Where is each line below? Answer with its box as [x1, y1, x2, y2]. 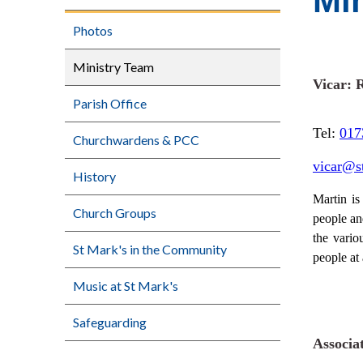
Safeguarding [73, 314, 147, 330]
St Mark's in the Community [73, 241, 227, 257]
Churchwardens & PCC [73, 132, 199, 147]
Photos [73, 23, 113, 38]
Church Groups [73, 205, 156, 220]
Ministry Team [73, 59, 154, 75]
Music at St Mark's [73, 278, 178, 293]
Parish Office [73, 96, 147, 111]
